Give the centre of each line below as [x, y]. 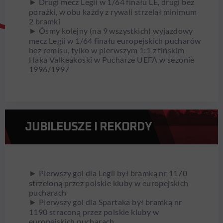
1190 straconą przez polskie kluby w [94, 212]
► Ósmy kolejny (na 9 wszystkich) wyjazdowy [111, 31]
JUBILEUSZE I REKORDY [88, 127]
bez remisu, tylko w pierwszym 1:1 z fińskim [107, 50]
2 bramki [45, 21]
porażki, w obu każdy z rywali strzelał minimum [113, 12]
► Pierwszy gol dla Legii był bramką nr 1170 [108, 173]
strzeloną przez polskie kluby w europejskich [109, 183]
